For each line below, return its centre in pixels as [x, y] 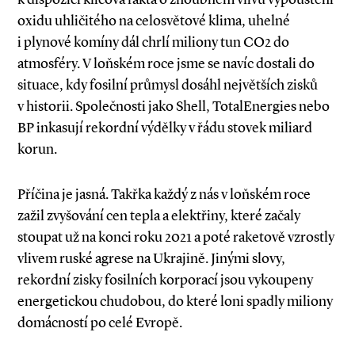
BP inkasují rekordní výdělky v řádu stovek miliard [165, 128]
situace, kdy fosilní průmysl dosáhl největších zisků [168, 85]
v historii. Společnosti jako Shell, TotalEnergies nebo [174, 106]
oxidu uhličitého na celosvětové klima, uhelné [154, 21]
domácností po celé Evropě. [100, 323]
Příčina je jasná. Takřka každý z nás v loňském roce [164, 194]
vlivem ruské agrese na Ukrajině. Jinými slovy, [151, 258]
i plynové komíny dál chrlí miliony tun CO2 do [153, 42]
